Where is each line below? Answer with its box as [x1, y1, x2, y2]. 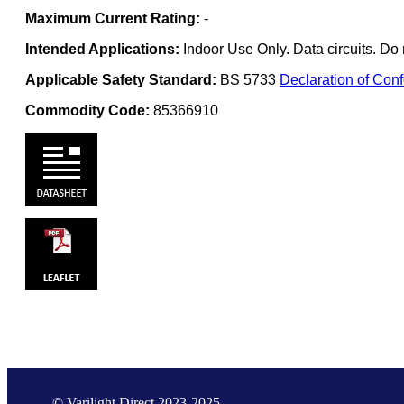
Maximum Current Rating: [25, 10, 200, 26]
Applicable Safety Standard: [25, 71, 216, 87]
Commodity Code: [25, 102, 150, 118]
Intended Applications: [25, 41, 179, 57]
